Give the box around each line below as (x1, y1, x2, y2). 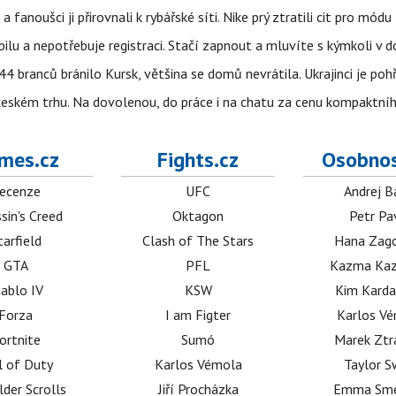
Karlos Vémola (154, 355, 242, 374)
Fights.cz (157, 146, 240, 174)
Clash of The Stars (142, 232, 255, 250)
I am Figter (165, 306, 232, 324)
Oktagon (172, 207, 225, 225)
